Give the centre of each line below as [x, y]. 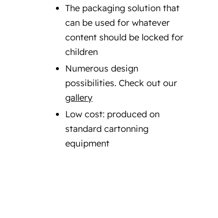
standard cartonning [107, 129]
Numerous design [102, 68]
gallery [79, 98]
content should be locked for [125, 37]
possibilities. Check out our [121, 83]
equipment [88, 143]
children [82, 52]
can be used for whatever [118, 23]
